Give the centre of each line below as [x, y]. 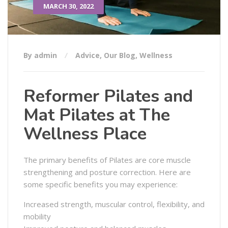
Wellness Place [85, 134]
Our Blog [120, 55]
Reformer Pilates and [108, 96]
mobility [37, 217]
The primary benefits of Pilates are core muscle [107, 160]
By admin [41, 55]
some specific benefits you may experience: [101, 184]
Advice [88, 55]
